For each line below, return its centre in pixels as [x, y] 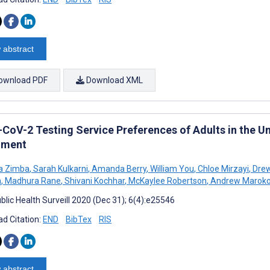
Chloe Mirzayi [222, 168]
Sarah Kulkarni [60, 168]
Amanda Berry [118, 168]
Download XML [114, 80]
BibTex [79, 219]
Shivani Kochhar [94, 181]
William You [171, 168]
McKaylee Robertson [167, 181]
